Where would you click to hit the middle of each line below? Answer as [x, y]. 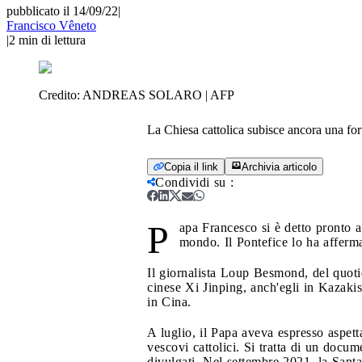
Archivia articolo [279, 166]
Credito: [61, 95]
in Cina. [169, 301]
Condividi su [191, 182]
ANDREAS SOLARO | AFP [158, 95]
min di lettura [52, 40]
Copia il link [191, 166]
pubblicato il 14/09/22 [62, 11]
